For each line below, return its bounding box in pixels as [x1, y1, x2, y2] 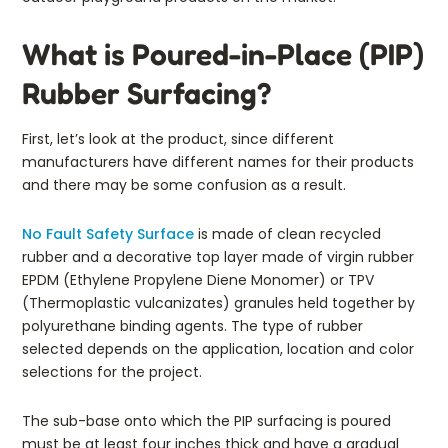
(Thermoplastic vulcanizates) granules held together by [22, 292, 415, 313]
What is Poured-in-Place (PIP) [22, 35, 424, 72]
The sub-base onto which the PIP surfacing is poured [22, 410, 391, 431]
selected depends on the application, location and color [22, 338, 414, 359]
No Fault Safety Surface [22, 223, 194, 244]
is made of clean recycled [194, 223, 381, 244]
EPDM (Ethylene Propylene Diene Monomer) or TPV [22, 269, 374, 290]
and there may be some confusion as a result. [22, 174, 346, 195]
